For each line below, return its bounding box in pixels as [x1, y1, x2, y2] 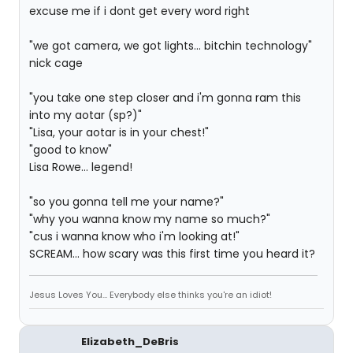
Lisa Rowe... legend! [29, 159, 132, 175]
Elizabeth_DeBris [81, 334, 179, 349]
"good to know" [29, 142, 112, 158]
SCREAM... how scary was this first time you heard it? [29, 246, 315, 262]
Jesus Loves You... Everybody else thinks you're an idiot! [29, 288, 272, 301]
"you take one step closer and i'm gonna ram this [29, 90, 301, 106]
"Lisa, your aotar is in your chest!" [29, 124, 209, 140]
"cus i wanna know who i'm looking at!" [29, 229, 240, 244]
